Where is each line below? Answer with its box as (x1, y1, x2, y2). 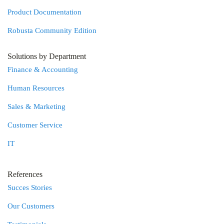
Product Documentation (7, 8, 81, 16)
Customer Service (7, 121, 62, 129)
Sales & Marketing (7, 102, 65, 110)
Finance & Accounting (7, 65, 78, 73)
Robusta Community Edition (7, 26, 96, 34)
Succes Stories (7, 183, 52, 191)
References (7, 170, 42, 178)
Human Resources (7, 84, 64, 92)
